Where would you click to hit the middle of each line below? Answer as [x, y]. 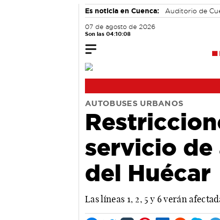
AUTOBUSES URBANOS [134, 103]
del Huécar [148, 172]
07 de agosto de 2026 [120, 27]
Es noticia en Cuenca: [122, 11]
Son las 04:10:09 [108, 34]
